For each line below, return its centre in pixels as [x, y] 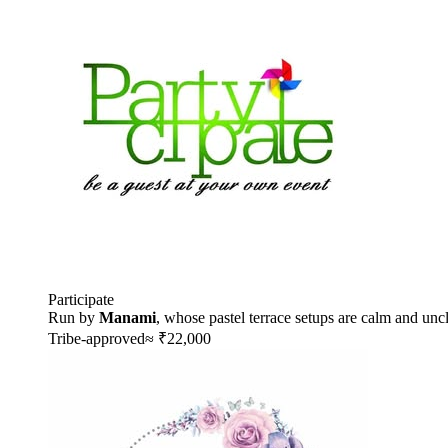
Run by [73, 317]
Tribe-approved [96, 338]
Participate [81, 299]
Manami [127, 317]
